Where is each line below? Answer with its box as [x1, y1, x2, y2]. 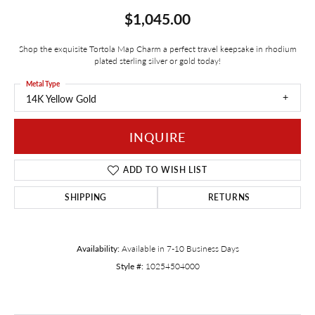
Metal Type [26, 78, 60, 89]
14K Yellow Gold [26, 91, 96, 105]
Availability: [76, 243, 120, 255]
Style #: [115, 260, 143, 272]
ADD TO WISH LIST [122, 164, 207, 176]
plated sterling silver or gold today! [94, 54, 221, 66]
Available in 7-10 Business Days [121, 243, 239, 255]
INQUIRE [129, 127, 186, 146]
